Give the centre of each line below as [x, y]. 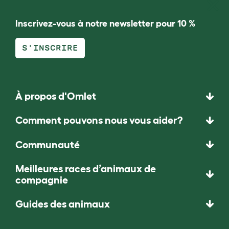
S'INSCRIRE [50, 48]
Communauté [48, 144]
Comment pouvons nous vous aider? [99, 120]
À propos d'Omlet [56, 96]
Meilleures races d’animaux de [86, 168]
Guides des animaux [63, 204]
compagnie [42, 180]
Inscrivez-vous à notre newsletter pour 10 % [105, 24]
